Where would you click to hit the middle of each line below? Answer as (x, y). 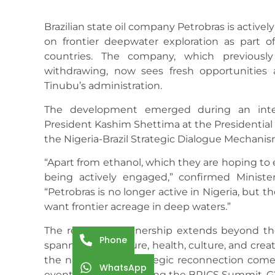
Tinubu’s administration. (103, 86)
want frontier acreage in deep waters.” (137, 207)
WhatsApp (123, 267)
